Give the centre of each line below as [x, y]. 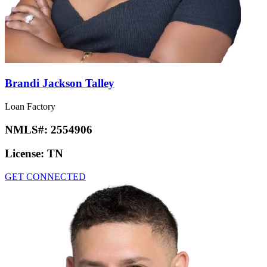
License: [26, 154]
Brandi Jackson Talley [60, 83]
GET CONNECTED [45, 176]
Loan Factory [30, 106]
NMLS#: [28, 129]
